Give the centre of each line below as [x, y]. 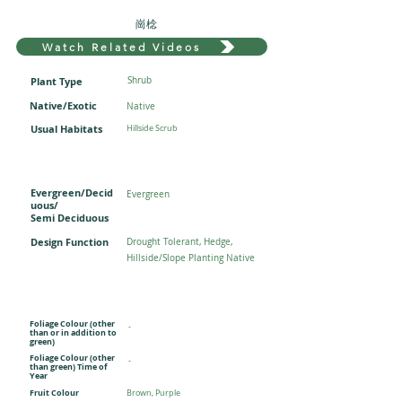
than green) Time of [68, 367]
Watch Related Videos [122, 47]
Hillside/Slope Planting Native [191, 258]
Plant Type [57, 81]
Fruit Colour [54, 393]
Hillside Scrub [152, 128]
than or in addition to [73, 332]
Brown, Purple [153, 393]
